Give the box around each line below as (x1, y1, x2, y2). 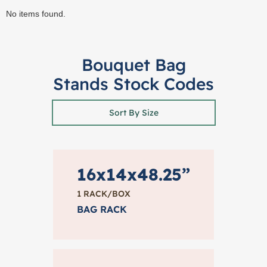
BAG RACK (77, 203, 127, 215)
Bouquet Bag (81, 54, 186, 75)
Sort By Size (108, 107, 159, 118)
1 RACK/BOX (77, 188, 131, 199)
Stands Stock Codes (53, 73, 214, 94)
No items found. (6, 9, 66, 18)
